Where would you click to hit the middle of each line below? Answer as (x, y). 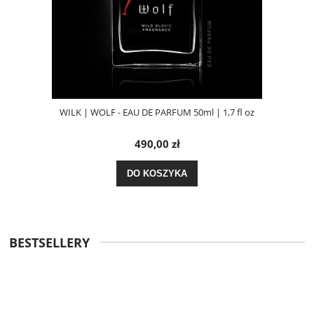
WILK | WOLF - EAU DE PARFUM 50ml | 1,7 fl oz (157, 112)
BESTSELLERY (49, 242)
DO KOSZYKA (157, 173)
